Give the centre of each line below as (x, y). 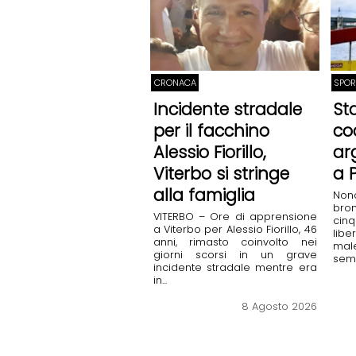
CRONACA (175, 82)
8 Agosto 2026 (279, 307)
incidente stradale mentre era (235, 267)
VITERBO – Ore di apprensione (235, 216)
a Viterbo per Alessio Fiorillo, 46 (235, 229)
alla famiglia (204, 195)
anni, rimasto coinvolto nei (235, 242)
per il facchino (211, 131)
